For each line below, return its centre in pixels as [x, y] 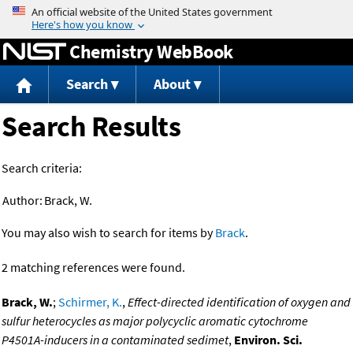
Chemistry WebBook [151, 51]
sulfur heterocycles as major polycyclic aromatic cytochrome [155, 321]
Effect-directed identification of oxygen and [239, 302]
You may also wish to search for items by [108, 233]
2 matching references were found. [93, 268]
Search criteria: [42, 168]
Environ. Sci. [268, 340]
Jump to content [176, 11]
